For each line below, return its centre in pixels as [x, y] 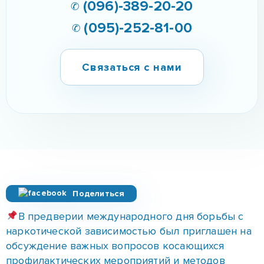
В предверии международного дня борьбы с [131, 216]
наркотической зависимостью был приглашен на [129, 231]
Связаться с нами [132, 67]
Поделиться [99, 194]
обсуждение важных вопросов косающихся [115, 246]
